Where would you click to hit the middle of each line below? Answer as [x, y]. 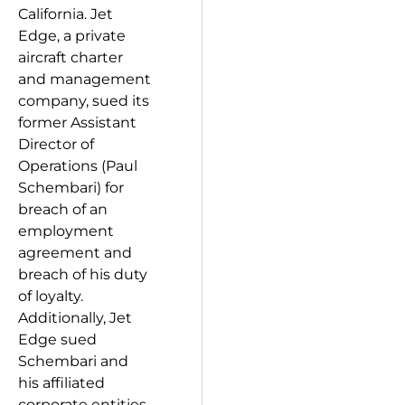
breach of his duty [83, 274]
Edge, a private [72, 36]
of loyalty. [51, 296]
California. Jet [66, 14]
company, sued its [84, 101]
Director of [56, 144]
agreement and [75, 253]
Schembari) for [71, 188]
